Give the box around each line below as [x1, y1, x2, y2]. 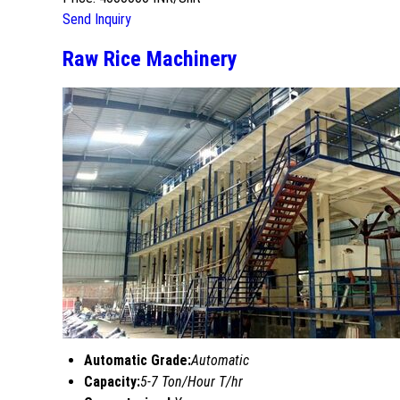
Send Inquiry [62, 10, 131, 28]
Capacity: [84, 372, 140, 390]
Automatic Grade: [84, 351, 191, 369]
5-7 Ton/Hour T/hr [140, 372, 243, 390]
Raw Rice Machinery [62, 46, 237, 71]
